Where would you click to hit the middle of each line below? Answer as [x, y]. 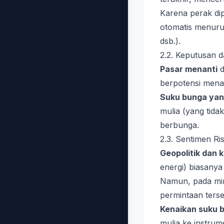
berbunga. [179, 125]
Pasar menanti [189, 69]
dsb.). [170, 41]
